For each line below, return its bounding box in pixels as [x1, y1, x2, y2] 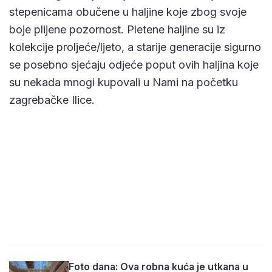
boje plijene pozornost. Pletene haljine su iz [9, 23, 225, 36]
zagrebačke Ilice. [9, 93, 95, 107]
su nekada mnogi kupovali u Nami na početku [9, 76, 238, 89]
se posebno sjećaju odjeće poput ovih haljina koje [9, 58, 259, 72]
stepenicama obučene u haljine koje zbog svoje [9, 5, 246, 19]
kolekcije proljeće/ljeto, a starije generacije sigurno [9, 41, 261, 54]
